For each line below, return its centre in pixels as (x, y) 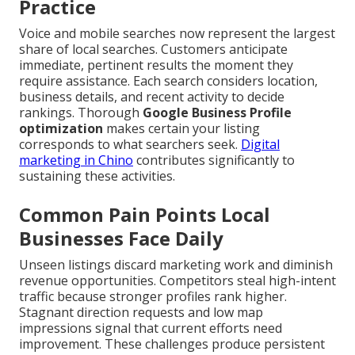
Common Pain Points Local (145, 215)
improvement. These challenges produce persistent (172, 344)
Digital (260, 145)
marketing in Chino (76, 160)
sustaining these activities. (97, 176)
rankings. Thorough (81, 113)
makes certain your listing (181, 129)
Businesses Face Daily (121, 239)
